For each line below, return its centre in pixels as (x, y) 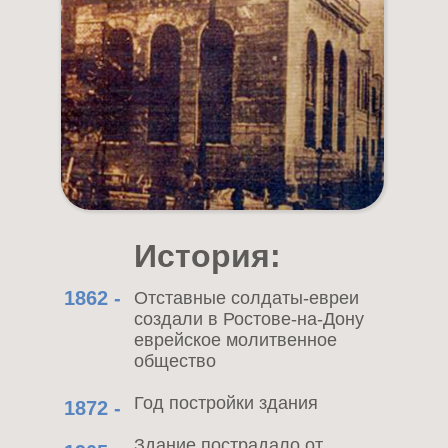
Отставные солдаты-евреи (246, 298)
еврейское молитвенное (235, 340)
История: (207, 256)
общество (175, 361)
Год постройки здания (226, 403)
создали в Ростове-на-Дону (249, 319)
